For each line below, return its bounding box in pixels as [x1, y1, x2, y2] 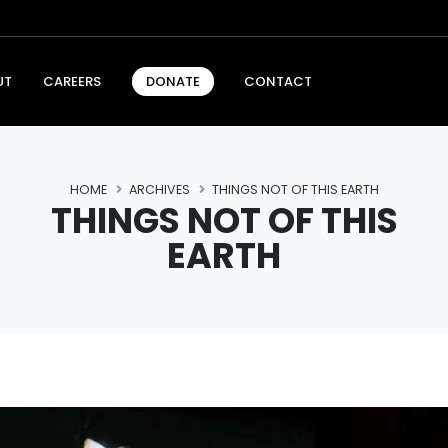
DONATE [145, 72, 200, 92]
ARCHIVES [128, 180, 190, 198]
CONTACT [244, 71, 313, 91]
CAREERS [42, 71, 101, 91]
